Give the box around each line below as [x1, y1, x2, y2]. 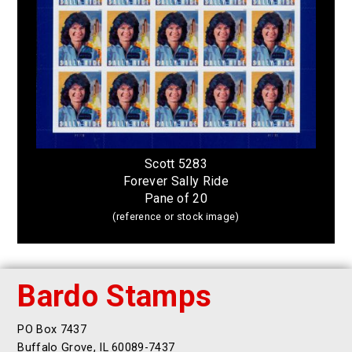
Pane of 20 [144, 190, 208, 206]
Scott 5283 [144, 156, 208, 171]
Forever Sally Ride [123, 173, 229, 189]
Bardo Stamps [17, 278, 212, 314]
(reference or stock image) [112, 210, 240, 222]
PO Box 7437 [17, 322, 86, 336]
